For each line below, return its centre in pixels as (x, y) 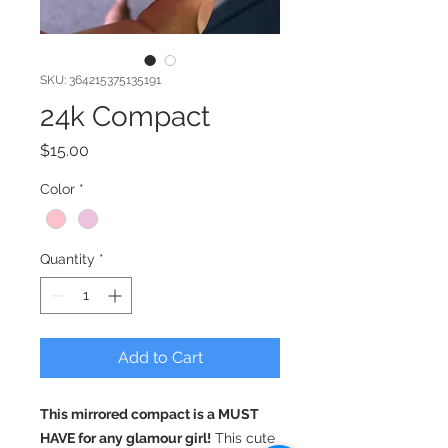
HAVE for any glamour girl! (125, 437)
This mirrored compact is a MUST (149, 413)
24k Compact (125, 116)
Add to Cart (160, 357)
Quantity (67, 258)
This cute (243, 437)
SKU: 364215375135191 (100, 79)
